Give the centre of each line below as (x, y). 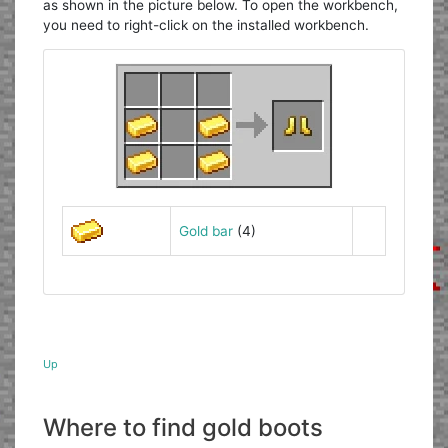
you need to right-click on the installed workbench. (206, 24)
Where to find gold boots (183, 427)
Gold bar (205, 231)
